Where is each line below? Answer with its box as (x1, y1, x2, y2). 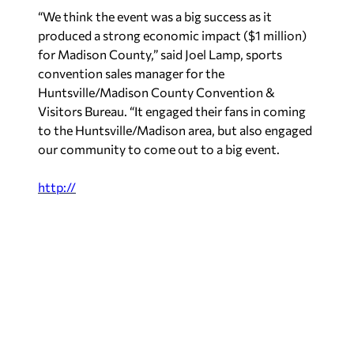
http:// (38, 179, 76, 194)
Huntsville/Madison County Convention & (38, 85, 275, 100)
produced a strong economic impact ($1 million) (38, 28, 307, 43)
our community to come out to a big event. (38, 141, 280, 156)
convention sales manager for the (38, 66, 224, 81)
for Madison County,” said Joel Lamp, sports (38, 47, 282, 62)
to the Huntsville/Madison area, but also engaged (38, 122, 312, 137)
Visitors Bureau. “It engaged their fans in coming (38, 104, 306, 119)
